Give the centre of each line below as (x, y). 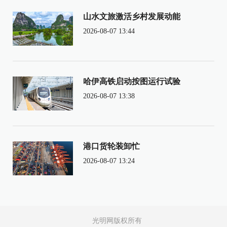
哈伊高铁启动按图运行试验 (131, 82)
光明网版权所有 (117, 221)
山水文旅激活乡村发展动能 (131, 17)
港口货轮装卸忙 (111, 146)
